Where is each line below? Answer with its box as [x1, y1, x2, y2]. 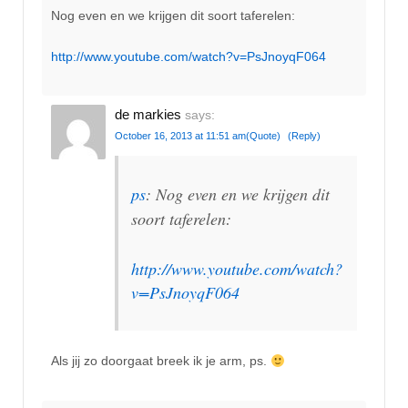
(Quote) [246, 130, 280, 142]
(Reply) [288, 130, 321, 142]
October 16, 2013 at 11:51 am [115, 130, 246, 142]
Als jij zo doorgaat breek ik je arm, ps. [51, 353, 270, 369]
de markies [115, 107, 181, 123]
